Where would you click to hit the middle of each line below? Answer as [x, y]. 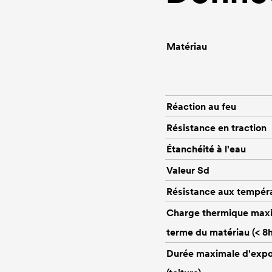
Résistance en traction [216, 127]
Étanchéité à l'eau [206, 148]
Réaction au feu [201, 106]
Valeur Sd [188, 170]
